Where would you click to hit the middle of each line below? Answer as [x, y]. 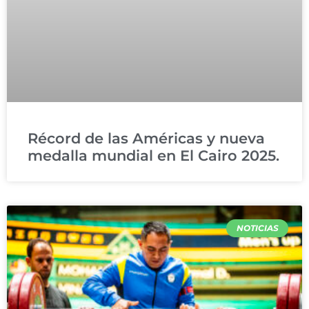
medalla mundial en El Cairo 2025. [153, 155]
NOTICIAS [257, 228]
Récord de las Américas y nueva [146, 138]
